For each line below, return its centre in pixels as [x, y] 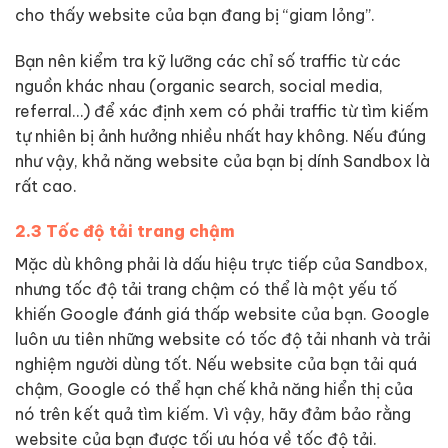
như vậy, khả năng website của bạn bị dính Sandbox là [222, 160]
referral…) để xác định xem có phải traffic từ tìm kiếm [222, 110]
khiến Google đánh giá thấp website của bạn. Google [222, 314]
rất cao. [46, 185]
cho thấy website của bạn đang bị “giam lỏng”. [195, 14]
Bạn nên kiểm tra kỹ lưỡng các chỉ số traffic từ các [208, 60]
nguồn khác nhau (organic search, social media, [199, 85]
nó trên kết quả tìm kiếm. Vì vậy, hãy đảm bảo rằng [213, 414]
